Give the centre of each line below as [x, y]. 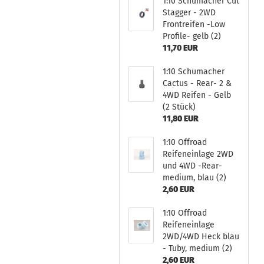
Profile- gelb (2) [192, 36]
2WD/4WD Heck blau [201, 237]
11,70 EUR [180, 48]
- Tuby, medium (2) [197, 248]
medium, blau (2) [194, 178]
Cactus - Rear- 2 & [197, 83]
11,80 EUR [180, 119]
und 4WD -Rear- [192, 166]
